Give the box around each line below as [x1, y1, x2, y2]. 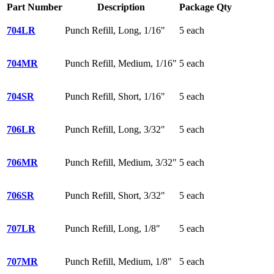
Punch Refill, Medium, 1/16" [65, 57, 177, 68]
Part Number [7, 1, 62, 12]
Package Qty [179, 1, 232, 12]
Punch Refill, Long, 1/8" [65, 223, 160, 234]
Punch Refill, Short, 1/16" [65, 91, 165, 102]
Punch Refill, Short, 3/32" [65, 190, 165, 201]
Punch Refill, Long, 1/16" [65, 24, 165, 35]
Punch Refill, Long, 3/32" [65, 124, 165, 135]
